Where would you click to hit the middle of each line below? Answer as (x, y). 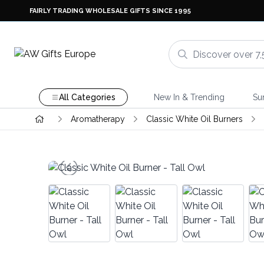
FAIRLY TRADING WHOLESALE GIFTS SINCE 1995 (110, 11)
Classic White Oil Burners (194, 119)
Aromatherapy (98, 119)
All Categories (87, 97)
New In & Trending (189, 97)
